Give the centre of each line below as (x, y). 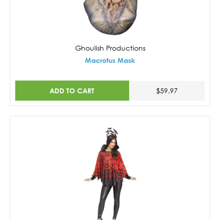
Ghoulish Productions (110, 48)
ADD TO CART (72, 90)
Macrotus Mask (110, 60)
